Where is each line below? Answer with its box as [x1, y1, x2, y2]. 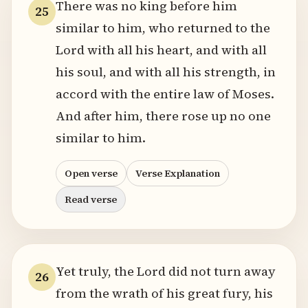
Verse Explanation [135, 166, 220, 180]
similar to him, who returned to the [56, 19, 270, 36]
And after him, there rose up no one [56, 107, 271, 124]
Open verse [65, 166, 118, 180]
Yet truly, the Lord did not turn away [56, 263, 276, 280]
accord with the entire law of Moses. [56, 85, 274, 102]
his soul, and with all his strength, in [56, 63, 276, 80]
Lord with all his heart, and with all [56, 41, 267, 58]
